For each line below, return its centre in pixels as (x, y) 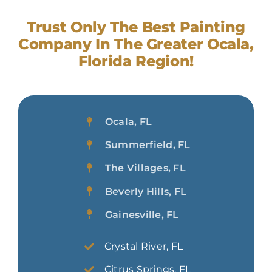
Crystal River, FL (144, 246)
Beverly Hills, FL (146, 191)
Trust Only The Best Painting (136, 27)
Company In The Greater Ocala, (136, 44)
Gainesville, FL (142, 214)
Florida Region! (136, 61)
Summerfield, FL (148, 145)
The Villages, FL (145, 168)
